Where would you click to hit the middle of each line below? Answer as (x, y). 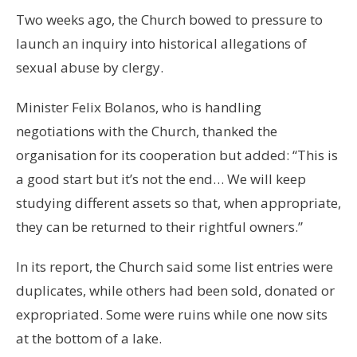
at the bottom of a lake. (89, 338)
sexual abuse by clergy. (90, 67)
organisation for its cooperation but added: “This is (177, 155)
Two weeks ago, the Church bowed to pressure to (169, 19)
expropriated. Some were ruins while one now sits (172, 314)
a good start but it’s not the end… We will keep (161, 178)
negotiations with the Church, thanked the (147, 131)
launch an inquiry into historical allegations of (161, 43)
